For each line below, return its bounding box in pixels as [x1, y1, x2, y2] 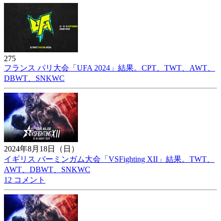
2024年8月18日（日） [4, 144, 79, 153]
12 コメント [4, 175, 45, 184]
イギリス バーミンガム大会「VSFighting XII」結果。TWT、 [4, 154, 215, 163]
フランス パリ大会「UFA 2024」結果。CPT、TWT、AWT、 [4, 63, 215, 72]
